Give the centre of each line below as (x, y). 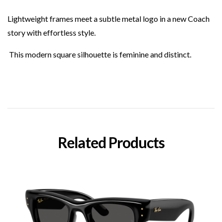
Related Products (111, 142)
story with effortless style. (52, 32)
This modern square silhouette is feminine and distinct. (99, 54)
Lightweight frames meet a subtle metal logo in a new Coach (109, 18)
